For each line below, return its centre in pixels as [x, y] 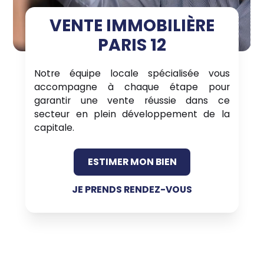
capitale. [55, 128]
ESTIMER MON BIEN [132, 162]
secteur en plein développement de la [132, 114]
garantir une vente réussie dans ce [132, 100]
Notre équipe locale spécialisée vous [132, 73]
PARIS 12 [132, 45]
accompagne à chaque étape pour [132, 87]
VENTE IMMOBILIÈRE [132, 26]
